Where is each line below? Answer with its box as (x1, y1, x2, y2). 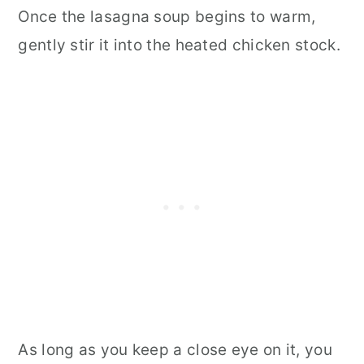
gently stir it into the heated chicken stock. (18, 35, 340, 54)
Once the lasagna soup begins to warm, (18, 6, 316, 26)
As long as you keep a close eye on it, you (18, 340, 332, 359)
